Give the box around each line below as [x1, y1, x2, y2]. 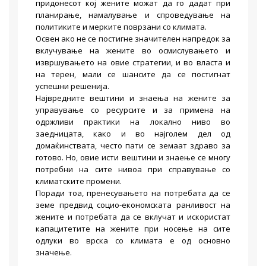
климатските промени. [36, 176, 122, 186]
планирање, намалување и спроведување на [36, 9, 230, 20]
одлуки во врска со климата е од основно [36, 235, 230, 246]
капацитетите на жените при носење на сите [36, 223, 230, 234]
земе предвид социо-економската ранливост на [36, 199, 230, 210]
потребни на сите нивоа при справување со [36, 164, 230, 175]
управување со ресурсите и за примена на [36, 104, 230, 115]
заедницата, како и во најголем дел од [36, 128, 230, 139]
